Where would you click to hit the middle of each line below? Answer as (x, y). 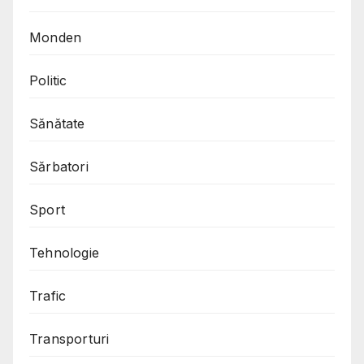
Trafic (48, 296)
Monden (56, 38)
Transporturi (69, 339)
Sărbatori (59, 167)
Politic (48, 81)
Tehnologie (64, 253)
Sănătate (57, 124)
